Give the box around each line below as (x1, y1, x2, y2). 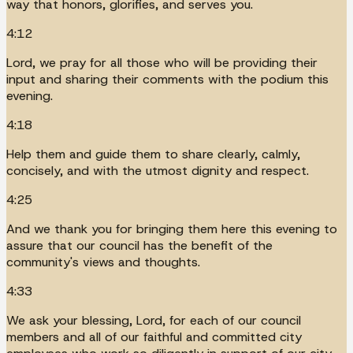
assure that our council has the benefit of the (6, 236, 273, 254)
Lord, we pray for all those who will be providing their (6, 54, 318, 71)
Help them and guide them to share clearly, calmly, (6, 145, 300, 162)
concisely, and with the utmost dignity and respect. (6, 162, 309, 179)
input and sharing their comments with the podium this (6, 70, 329, 87)
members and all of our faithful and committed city (6, 328, 302, 345)
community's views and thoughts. (6, 253, 200, 270)
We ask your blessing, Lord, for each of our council (6, 311, 301, 329)
